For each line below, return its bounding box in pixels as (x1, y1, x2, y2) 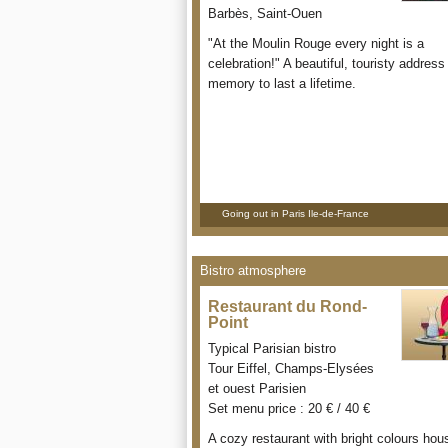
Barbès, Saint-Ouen (208, 6, 322, 21)
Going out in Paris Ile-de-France (222, 208, 369, 219)
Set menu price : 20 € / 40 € (208, 401, 370, 416)
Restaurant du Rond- (208, 298, 367, 315)
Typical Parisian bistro (208, 341, 336, 356)
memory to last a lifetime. (208, 76, 356, 91)
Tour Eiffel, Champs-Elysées (208, 361, 374, 376)
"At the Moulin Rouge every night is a (208, 36, 424, 51)
